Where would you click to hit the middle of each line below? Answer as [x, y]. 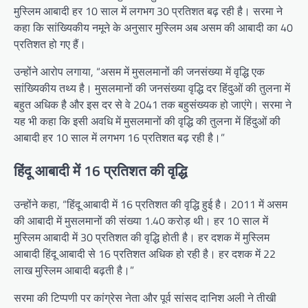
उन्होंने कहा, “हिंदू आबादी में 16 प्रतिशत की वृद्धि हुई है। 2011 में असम [151, 204]
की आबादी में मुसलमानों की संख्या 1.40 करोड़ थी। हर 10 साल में [141, 220]
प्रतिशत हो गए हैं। [50, 44]
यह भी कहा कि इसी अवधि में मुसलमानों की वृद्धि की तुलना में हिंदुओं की [147, 121]
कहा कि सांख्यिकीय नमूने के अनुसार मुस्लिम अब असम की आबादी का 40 [153, 28]
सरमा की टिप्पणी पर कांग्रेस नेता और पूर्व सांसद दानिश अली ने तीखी [145, 297]
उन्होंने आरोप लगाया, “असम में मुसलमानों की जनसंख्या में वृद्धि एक [139, 72]
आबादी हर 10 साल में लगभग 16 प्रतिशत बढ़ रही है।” [119, 138]
